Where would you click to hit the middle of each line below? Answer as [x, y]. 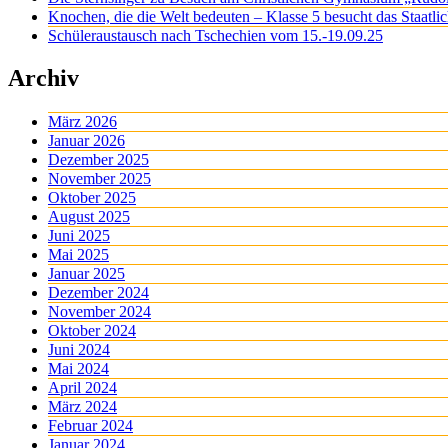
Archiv [43, 78]
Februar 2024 [90, 426]
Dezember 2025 [98, 160]
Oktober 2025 [92, 198]
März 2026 [82, 122]
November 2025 [99, 179]
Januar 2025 [86, 274]
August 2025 [89, 217]
